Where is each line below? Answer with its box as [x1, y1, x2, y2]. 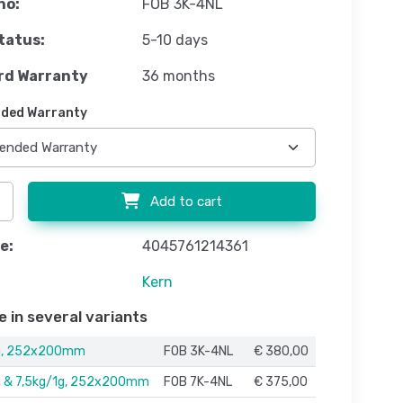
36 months [141, 67, 215, 85]
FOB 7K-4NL [163, 374, 232, 390]
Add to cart [146, 193, 222, 210]
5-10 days [141, 31, 208, 49]
